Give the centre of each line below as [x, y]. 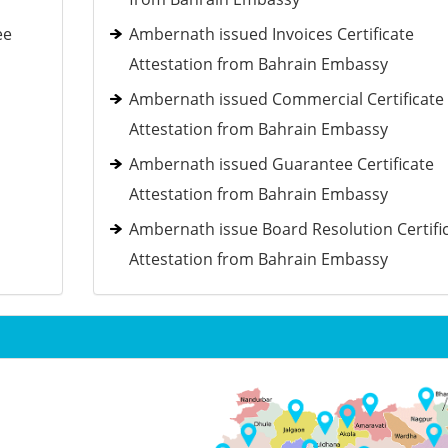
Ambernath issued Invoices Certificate [271, 34]
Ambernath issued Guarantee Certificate [281, 164]
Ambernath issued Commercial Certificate [286, 99]
